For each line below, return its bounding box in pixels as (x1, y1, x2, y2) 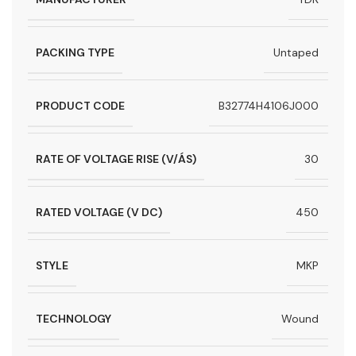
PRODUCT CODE (36, 98, 125, 113)
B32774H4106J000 (219, 99, 319, 114)
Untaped (273, 45, 319, 60)
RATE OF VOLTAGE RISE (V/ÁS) (36, 151, 196, 166)
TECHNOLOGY (36, 311, 111, 326)
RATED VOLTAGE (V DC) (36, 204, 162, 219)
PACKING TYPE (36, 44, 114, 60)
